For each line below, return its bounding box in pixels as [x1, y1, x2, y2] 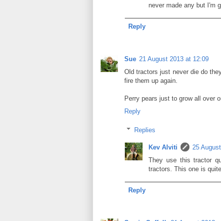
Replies [134, 126, 155, 134]
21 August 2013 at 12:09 [139, 55, 209, 63]
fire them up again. [124, 76, 178, 84]
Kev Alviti [148, 144, 178, 151]
